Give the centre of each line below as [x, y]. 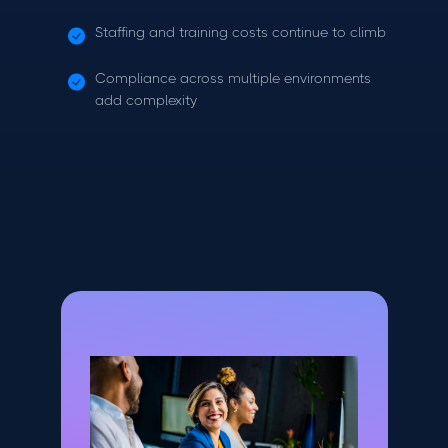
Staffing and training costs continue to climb [240, 32]
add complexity [145, 100]
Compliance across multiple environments [232, 78]
